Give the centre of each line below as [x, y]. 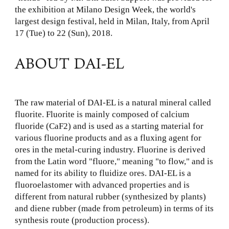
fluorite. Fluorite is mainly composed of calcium [102, 115]
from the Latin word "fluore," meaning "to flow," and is [114, 162]
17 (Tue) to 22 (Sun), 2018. [63, 34]
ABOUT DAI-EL [69, 64]
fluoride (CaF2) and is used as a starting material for [109, 127]
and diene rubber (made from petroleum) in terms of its [114, 209]
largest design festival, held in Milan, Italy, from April [112, 22]
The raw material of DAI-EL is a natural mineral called [113, 103]
